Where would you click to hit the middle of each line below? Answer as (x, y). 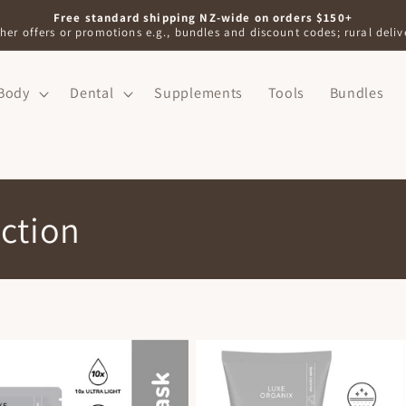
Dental (92, 92)
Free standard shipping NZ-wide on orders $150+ (203, 17)
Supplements (198, 92)
